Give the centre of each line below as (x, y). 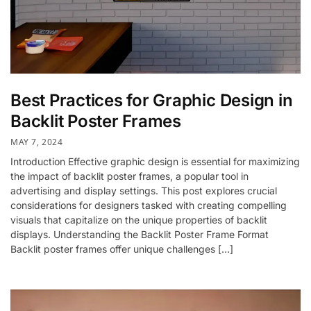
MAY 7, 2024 (37, 142)
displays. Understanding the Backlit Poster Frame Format (140, 234)
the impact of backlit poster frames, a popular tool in (129, 176)
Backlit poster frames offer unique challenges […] (122, 249)
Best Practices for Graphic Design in (152, 100)
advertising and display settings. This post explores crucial (144, 190)
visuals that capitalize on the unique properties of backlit (139, 219)
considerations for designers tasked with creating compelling (149, 205)
